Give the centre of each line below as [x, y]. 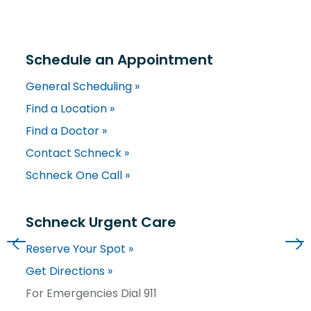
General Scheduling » [83, 86]
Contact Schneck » [77, 153]
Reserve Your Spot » [79, 249]
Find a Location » [70, 108]
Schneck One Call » [78, 175]
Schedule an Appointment [119, 59]
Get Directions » [69, 271]
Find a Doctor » [66, 131]
